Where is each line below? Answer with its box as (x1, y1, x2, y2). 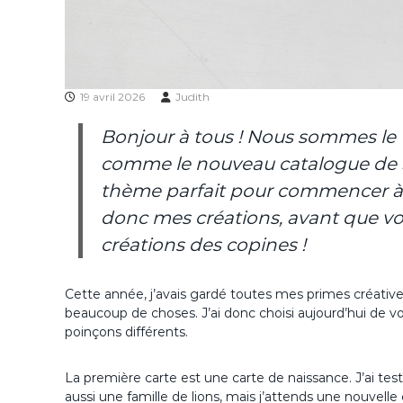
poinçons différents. (65, 324, 188, 340)
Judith (175, 90, 210, 103)
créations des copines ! (101, 234, 306, 255)
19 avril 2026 (80, 90, 145, 103)
